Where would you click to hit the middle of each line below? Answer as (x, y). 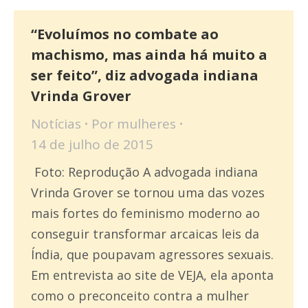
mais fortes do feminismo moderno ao (145, 213)
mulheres (146, 124)
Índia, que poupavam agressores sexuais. (152, 254)
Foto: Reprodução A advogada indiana (144, 172)
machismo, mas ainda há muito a (149, 55)
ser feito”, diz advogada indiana (145, 75)
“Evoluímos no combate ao (125, 34)
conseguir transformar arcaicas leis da (145, 234)
